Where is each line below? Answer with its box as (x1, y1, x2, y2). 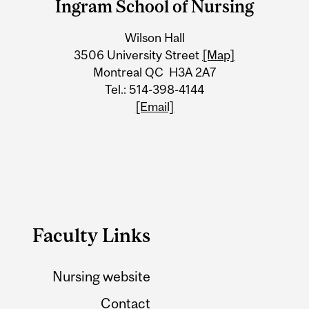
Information (12, 37, 134, 63)
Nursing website (52, 268, 151, 285)
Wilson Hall (124, 30, 185, 46)
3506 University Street (74, 48, 202, 63)
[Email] (134, 99, 175, 114)
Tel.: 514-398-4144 (105, 82, 204, 97)
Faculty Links (32, 224, 151, 247)
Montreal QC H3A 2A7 (93, 65, 216, 80)
